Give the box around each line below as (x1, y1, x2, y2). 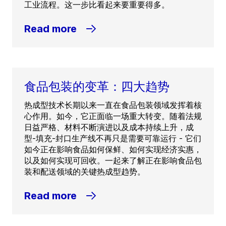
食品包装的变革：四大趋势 (24, 79, 169, 94)
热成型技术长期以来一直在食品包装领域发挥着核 (24, 99, 202, 110)
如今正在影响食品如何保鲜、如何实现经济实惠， (24, 144, 202, 154)
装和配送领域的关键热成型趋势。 (24, 166, 145, 177)
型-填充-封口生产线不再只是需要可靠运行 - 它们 (24, 133, 201, 143)
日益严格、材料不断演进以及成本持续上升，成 (24, 122, 194, 132)
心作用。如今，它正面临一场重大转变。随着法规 (24, 110, 202, 121)
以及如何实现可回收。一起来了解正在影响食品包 (24, 155, 202, 165)
